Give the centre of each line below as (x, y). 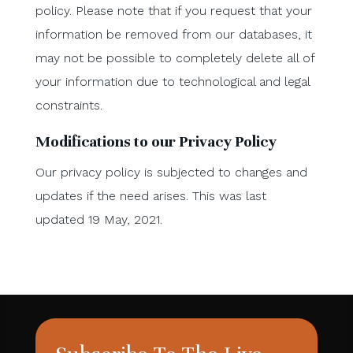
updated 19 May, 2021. (98, 219)
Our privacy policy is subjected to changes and (171, 172)
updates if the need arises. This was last (150, 195)
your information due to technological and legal (172, 81)
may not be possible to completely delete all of (175, 58)
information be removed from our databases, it (173, 34)
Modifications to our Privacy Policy (156, 141)
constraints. (69, 105)
